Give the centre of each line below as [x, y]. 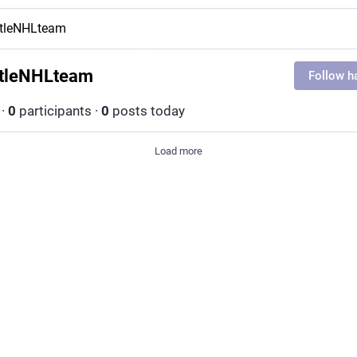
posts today [147, 111]
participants [54, 111]
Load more [178, 151]
